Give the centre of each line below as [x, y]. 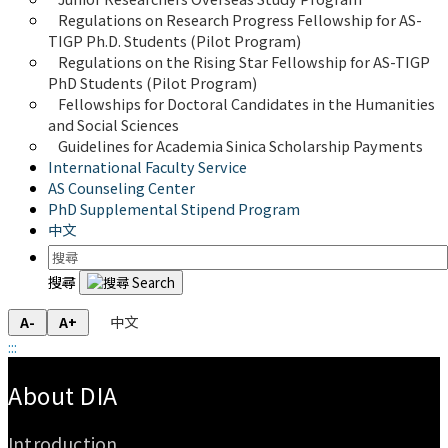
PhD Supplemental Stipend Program [174, 208]
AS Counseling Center [121, 187]
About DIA [63, 395]
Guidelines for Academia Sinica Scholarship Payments [240, 145]
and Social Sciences [113, 124]
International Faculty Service [147, 166]
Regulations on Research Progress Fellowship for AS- [240, 19]
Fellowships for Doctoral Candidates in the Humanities [248, 103]
